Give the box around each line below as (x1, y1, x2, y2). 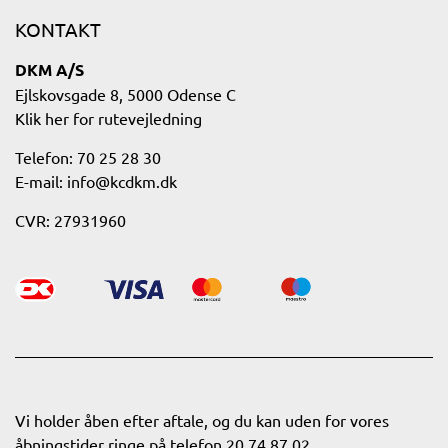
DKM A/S (15, 59, 84, 80)
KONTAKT (15, 17, 101, 41)
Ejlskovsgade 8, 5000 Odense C (15, 84, 236, 104)
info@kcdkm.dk (67, 171, 177, 191)
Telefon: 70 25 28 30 (15, 147, 161, 167)
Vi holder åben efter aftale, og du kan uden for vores (15, 410, 389, 430)
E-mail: (15, 171, 67, 191)
